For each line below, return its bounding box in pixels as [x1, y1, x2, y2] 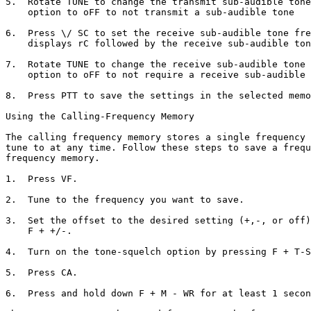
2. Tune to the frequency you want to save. [6, 194, 244, 205]
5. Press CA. [6, 267, 78, 278]
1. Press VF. [6, 174, 78, 184]
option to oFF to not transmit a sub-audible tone [6, 7, 294, 17]
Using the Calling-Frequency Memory [6, 111, 194, 121]
